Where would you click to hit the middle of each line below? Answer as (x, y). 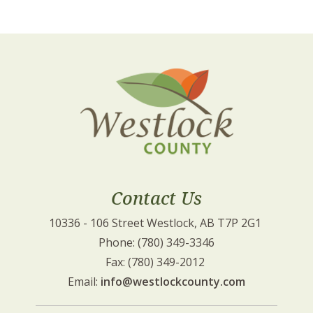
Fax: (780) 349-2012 (156, 262)
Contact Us (156, 198)
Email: (84, 282)
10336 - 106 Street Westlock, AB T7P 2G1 (156, 223)
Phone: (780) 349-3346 (156, 242)
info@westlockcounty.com (173, 282)
